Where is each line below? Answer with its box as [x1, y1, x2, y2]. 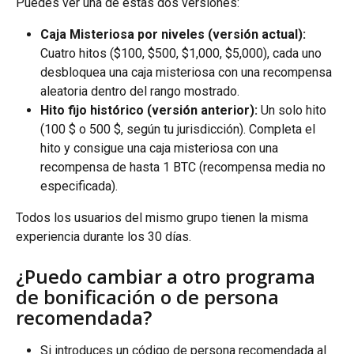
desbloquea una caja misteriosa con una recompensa [40, 65, 335, 81]
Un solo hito [258, 103, 330, 119]
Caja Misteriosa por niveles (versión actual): [40, 27, 306, 43]
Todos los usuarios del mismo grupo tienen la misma [16, 210, 311, 226]
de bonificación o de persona [16, 283, 284, 310]
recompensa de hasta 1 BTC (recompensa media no [40, 160, 329, 175]
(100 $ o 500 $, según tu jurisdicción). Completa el [40, 122, 318, 137]
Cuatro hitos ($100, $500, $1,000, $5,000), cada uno [40, 46, 325, 62]
